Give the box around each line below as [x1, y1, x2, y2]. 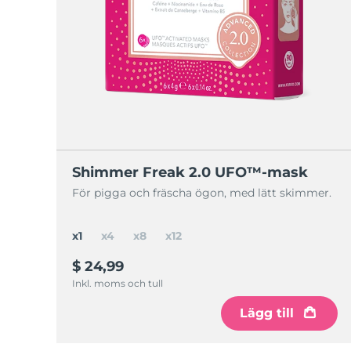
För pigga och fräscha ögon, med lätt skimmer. [72, 186, 331, 200]
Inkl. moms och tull [72, 277, 163, 289]
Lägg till [239, 306, 294, 320]
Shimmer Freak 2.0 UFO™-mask [72, 164, 308, 181]
